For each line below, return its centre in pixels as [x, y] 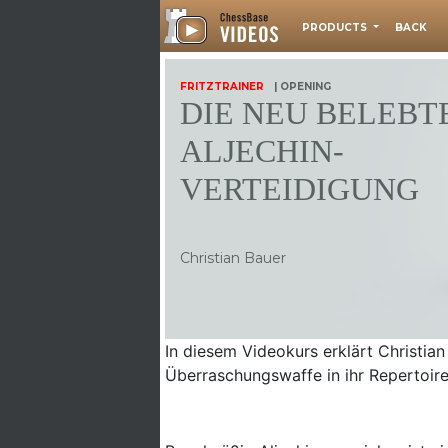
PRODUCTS [336, 27]
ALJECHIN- [262, 151]
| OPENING [302, 86]
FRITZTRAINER [222, 86]
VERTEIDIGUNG [299, 189]
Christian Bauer [233, 258]
